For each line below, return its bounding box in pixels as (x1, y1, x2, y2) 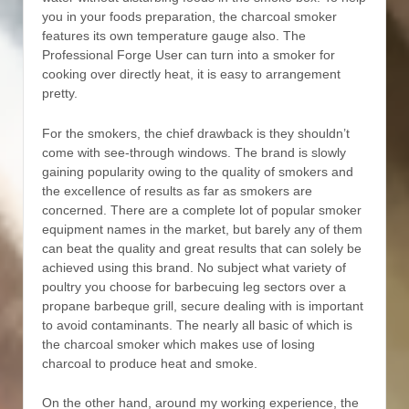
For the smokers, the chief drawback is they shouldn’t (42, 125, 350, 141)
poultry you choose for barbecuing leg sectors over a (42, 278, 346, 294)
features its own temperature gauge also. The (42, 28, 306, 44)
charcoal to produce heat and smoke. (42, 355, 257, 371)
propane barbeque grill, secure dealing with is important (42, 298, 363, 313)
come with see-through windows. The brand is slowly (42, 144, 346, 160)
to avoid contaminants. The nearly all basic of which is (42, 317, 352, 332)
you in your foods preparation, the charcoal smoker (42, 9, 337, 25)
